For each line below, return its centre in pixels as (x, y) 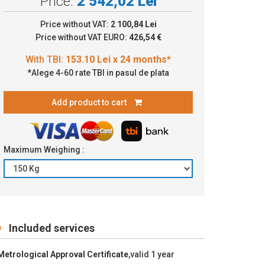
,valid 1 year (151, 254)
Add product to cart (90, 102)
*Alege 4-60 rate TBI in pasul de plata (98, 72)
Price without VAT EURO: (82, 37)
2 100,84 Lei (133, 24)
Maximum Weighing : (45, 149)
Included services (51, 228)
